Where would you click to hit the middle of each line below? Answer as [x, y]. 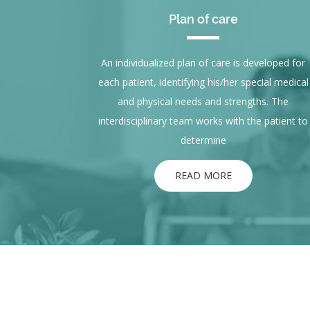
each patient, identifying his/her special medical [203, 82]
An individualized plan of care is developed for [203, 63]
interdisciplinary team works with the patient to [203, 121]
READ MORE [203, 176]
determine [203, 140]
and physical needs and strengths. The [203, 102]
